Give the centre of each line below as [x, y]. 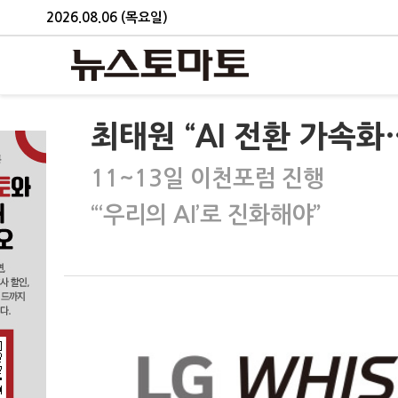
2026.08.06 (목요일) [107, 17]
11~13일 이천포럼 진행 [207, 179]
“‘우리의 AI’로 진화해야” [206, 215]
